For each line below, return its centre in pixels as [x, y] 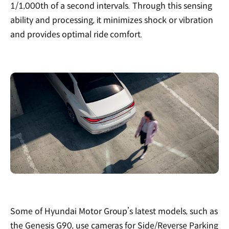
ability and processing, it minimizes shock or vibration [112, 20]
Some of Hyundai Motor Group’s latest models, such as [114, 212]
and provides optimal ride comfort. [77, 35]
